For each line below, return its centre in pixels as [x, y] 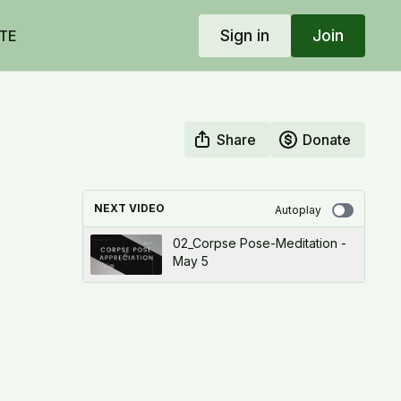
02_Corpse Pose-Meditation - [259, 243]
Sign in [244, 35]
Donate [326, 140]
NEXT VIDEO [129, 208]
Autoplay [298, 210]
